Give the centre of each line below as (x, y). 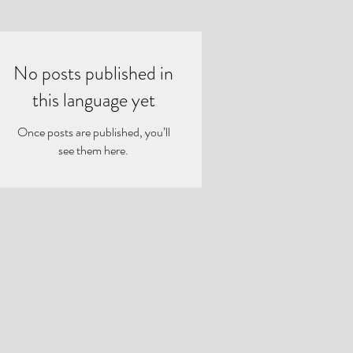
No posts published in (93, 73)
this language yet (93, 100)
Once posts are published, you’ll (93, 132)
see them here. (93, 150)
